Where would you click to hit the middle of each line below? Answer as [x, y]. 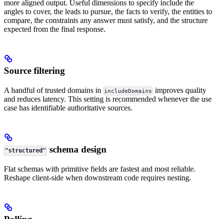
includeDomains [128, 91]
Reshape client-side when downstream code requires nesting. [98, 178]
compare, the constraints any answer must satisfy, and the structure [106, 21]
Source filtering [34, 71]
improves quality [180, 90]
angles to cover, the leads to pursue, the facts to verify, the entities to [108, 12]
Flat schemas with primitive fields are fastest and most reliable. [100, 169]
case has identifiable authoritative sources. [68, 108]
